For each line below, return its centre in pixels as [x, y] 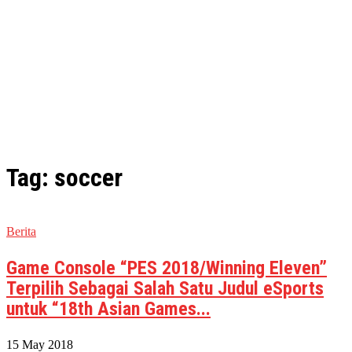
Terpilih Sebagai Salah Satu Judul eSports [165, 288]
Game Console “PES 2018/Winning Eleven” [167, 268]
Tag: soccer [64, 178]
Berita [21, 231]
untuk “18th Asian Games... [108, 308]
